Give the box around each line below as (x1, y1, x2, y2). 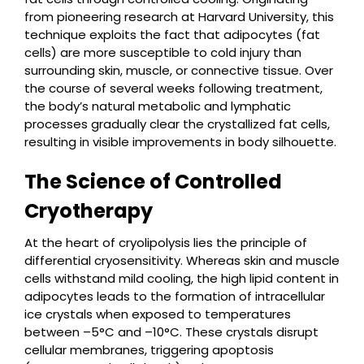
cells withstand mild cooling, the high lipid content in (24, 270, 339, 287)
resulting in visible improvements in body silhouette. (24, 133, 336, 150)
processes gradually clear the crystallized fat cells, (24, 115, 330, 132)
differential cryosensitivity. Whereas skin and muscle (24, 252, 340, 269)
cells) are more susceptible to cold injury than (24, 44, 301, 61)
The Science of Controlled (24, 168, 282, 195)
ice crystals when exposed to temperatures (24, 305, 291, 323)
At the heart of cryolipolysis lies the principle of (24, 234, 307, 251)
